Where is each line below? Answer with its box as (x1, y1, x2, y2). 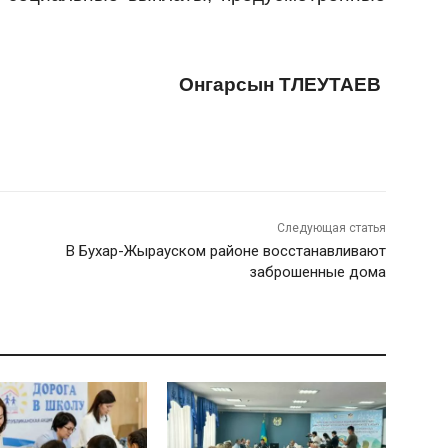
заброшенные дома (248, 263, 386, 282)
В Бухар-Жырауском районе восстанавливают (65, 242, 386, 261)
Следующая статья (276, 221, 386, 236)
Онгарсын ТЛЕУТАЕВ (179, 74, 386, 96)
